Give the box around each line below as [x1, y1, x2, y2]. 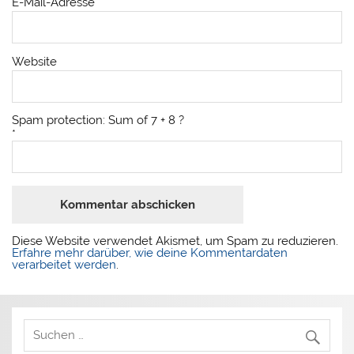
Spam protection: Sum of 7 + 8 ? [12, 113, 185, 128]
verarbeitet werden [12, 258, 117, 273]
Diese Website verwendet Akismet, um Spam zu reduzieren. [12, 234, 339, 249]
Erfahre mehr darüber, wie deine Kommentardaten [12, 246, 288, 261]
